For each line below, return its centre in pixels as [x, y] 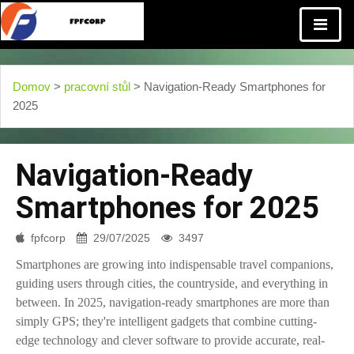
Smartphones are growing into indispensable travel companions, [175, 264]
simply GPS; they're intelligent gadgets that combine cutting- [166, 321]
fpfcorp [48, 238]
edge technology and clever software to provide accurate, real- [170, 340]
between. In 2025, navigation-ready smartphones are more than [173, 302]
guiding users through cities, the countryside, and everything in [172, 283]
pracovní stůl [97, 87]
